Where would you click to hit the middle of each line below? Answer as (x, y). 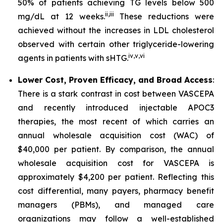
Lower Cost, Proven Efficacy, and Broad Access (115, 80)
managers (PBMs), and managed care (116, 205)
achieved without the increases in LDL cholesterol (116, 30)
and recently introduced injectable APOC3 (116, 108)
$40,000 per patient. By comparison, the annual (116, 149)
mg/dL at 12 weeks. (61, 16)
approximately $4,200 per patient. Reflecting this (116, 177)
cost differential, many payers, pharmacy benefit (116, 191)
